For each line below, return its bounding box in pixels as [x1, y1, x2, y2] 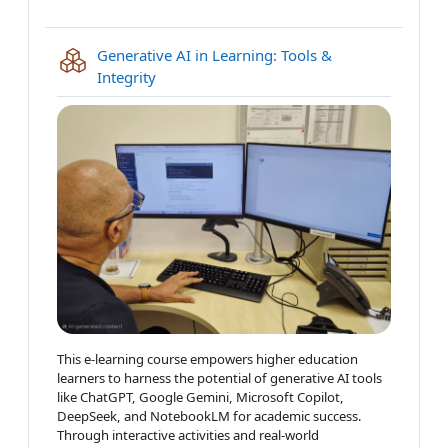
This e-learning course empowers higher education [57, 349, 358, 368]
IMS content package [155, 66, 299, 87]
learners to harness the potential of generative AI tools [57, 368, 382, 387]
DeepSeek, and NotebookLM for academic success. [57, 406, 362, 425]
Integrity [97, 67, 156, 88]
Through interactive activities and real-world [57, 425, 319, 444]
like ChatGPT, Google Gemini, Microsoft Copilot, [57, 387, 344, 406]
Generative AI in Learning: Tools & [97, 45, 332, 66]
